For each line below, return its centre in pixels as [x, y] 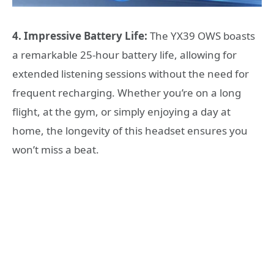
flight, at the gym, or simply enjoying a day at [121, 111]
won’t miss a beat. [56, 149]
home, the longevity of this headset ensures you [130, 130]
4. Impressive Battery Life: [80, 35]
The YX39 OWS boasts [201, 35]
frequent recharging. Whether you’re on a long [127, 92]
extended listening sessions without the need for [131, 73]
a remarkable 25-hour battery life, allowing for [124, 54]
